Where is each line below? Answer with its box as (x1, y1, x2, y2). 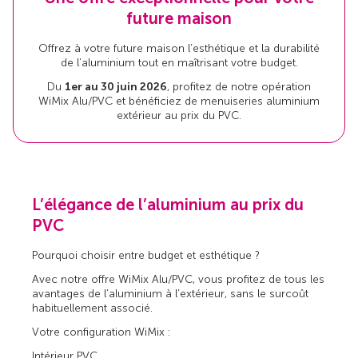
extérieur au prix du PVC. (117, 109, 241, 123)
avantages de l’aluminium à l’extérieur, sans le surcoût (32, 286, 309, 300)
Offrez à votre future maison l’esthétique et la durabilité (38, 42, 320, 56)
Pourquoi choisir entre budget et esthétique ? (32, 248, 261, 262)
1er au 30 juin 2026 (65, 80, 167, 94)
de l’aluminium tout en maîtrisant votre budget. (60, 56, 298, 70)
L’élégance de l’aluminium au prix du (32, 194, 304, 214)
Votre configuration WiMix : (32, 324, 172, 339)
